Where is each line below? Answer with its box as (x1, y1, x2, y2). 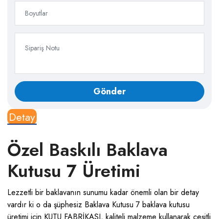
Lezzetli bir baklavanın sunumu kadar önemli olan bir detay (7, 187, 199, 198)
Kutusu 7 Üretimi (7, 158, 146, 184)
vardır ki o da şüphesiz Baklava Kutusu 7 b (7, 199, 147, 210)
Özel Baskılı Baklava (7, 137, 168, 163)
